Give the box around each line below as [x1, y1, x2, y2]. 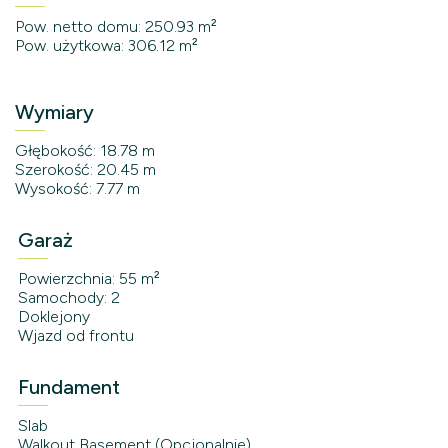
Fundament [17, 375, 120, 400]
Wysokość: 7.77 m [15, 179, 140, 199]
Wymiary [15, 100, 94, 125]
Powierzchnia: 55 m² [17, 269, 160, 289]
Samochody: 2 [17, 288, 120, 308]
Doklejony [17, 307, 90, 327]
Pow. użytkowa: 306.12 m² [15, 36, 198, 56]
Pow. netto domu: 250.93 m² [15, 17, 217, 37]
